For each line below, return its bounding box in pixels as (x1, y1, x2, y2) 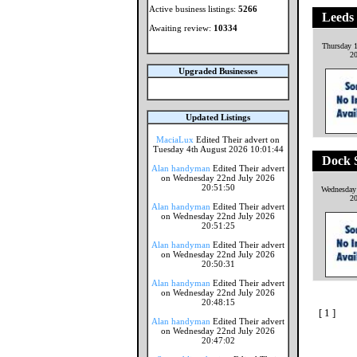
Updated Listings (186, 112, 250, 122)
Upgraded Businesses (178, 66, 257, 76)
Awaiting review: (149, 23, 214, 33)
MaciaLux (156, 135, 194, 144)
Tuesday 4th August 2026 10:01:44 (152, 144, 284, 154)
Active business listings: (149, 4, 238, 14)
